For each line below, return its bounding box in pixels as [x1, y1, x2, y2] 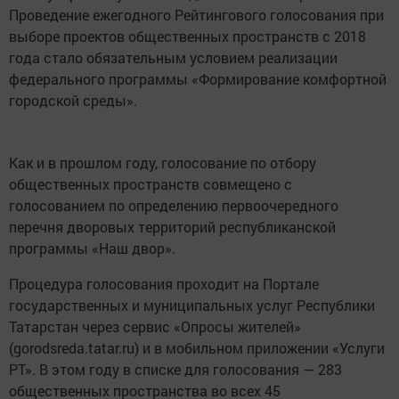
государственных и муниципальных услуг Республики [9, 295, 375, 314]
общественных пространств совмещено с [9, 174, 292, 193]
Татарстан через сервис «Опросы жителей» [9, 316, 301, 336]
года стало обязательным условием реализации [9, 47, 338, 67]
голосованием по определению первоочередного [9, 195, 338, 215]
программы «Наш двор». [9, 238, 175, 257]
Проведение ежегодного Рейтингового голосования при [9, 4, 384, 24]
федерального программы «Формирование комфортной [9, 69, 387, 88]
